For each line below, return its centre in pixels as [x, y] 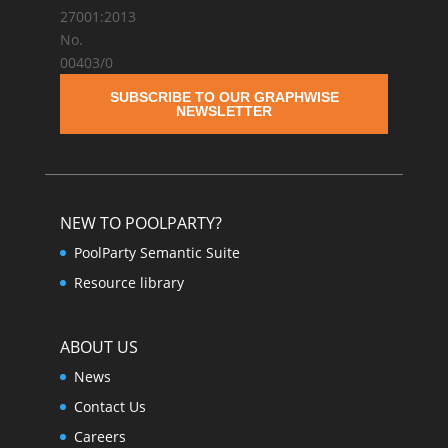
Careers [99, 436]
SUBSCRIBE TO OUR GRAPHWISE [224, 97]
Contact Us [109, 406]
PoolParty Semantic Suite [156, 252]
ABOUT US [98, 346]
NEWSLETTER [224, 111]
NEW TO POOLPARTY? [140, 223]
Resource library [128, 282]
